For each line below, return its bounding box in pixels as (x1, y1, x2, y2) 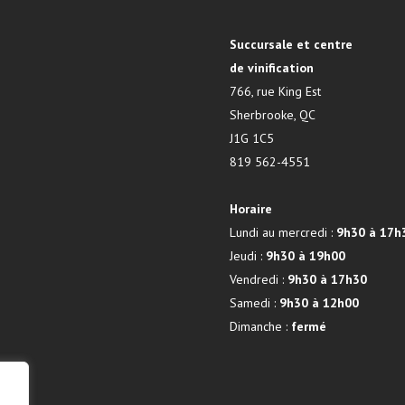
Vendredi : (230, 271, 287, 287)
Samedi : (230, 295, 279, 311)
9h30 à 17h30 (287, 271, 367, 287)
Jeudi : (230, 248, 266, 264)
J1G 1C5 (230, 130, 274, 146)
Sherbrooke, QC (230, 107, 316, 123)
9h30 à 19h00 (266, 248, 345, 264)
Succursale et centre (230, 36, 353, 52)
